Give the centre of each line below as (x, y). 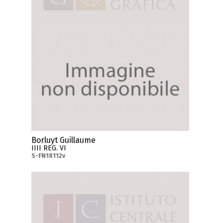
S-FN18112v (49, 156)
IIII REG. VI (49, 148)
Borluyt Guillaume (64, 140)
